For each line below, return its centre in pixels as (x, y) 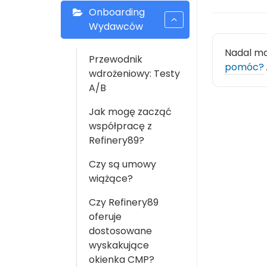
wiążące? (111, 178)
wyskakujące (119, 245)
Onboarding (117, 12)
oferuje (105, 217)
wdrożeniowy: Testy (134, 74)
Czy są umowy (122, 164)
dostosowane (120, 231)
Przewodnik (116, 59)
